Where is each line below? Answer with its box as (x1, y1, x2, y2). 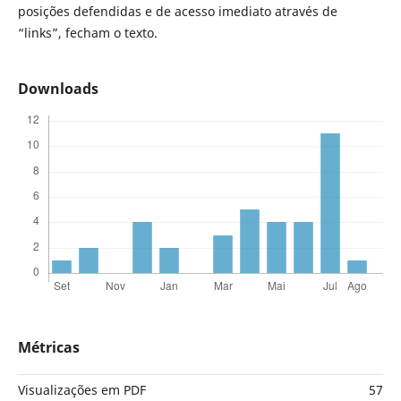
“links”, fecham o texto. (17, 24, 158, 42)
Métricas (17, 337, 80, 358)
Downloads (17, 79, 98, 99)
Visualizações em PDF (17, 381, 146, 399)
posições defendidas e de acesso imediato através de (17, 3, 337, 21)
